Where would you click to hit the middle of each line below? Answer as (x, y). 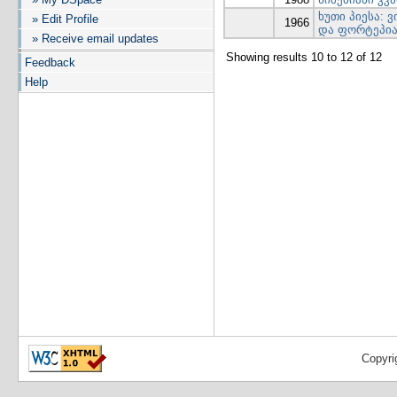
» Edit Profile (62, 19)
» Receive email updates (92, 39)
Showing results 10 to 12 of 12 (304, 57)
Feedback (50, 62)
